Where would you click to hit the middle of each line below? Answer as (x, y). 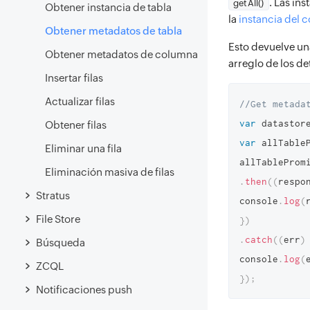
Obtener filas (76, 125)
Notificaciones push (84, 289)
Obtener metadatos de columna (121, 54)
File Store (58, 219)
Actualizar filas (80, 101)
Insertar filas (74, 78)
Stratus (53, 195)
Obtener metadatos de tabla (113, 31)
